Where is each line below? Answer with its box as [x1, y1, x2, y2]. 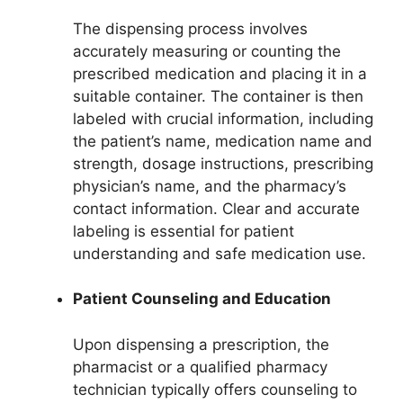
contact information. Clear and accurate [73, 199, 360, 218]
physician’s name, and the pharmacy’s [73, 176, 346, 195]
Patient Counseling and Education [73, 290, 331, 309]
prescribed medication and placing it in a [73, 64, 367, 83]
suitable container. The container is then [73, 86, 363, 105]
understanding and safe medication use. [73, 244, 366, 263]
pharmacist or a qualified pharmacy [73, 357, 327, 376]
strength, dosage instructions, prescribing [73, 154, 373, 173]
